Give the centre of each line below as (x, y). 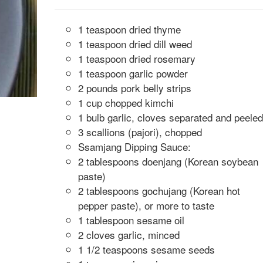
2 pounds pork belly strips (134, 88)
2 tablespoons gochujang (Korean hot (159, 190)
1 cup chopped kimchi (126, 102)
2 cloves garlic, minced (129, 235)
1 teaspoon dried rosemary (136, 58)
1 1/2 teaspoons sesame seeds (146, 249)
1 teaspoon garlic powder (133, 73)
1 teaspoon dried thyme (129, 29)
